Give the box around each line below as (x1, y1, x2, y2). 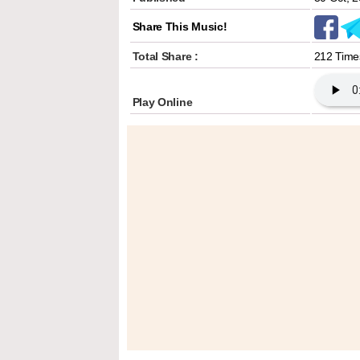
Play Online (132, 96, 193, 108)
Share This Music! (132, 20, 227, 33)
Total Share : (132, 50, 198, 63)
